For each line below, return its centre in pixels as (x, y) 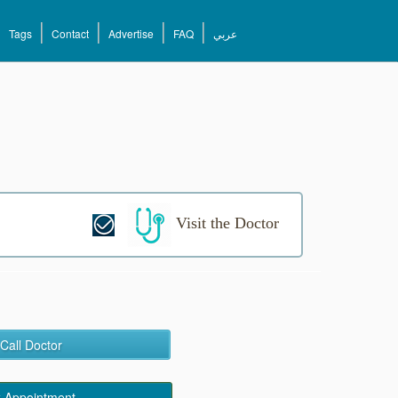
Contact (70, 33)
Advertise (131, 33)
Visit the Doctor (225, 223)
